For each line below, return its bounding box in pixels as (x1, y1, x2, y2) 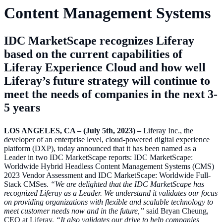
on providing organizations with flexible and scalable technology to (4, 198, 213, 207)
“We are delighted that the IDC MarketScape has (51, 180, 204, 189)
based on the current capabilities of (4, 48, 182, 61)
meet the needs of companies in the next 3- (4, 88, 218, 101)
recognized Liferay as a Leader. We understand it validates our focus (4, 189, 218, 198)
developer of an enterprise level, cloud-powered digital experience (4, 135, 210, 144)
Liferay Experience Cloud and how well (4, 61, 206, 74)
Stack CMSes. (4, 180, 51, 189)
